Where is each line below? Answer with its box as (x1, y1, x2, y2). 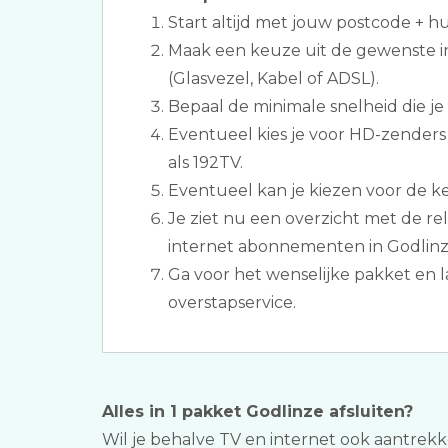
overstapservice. (168, 293, 296, 312)
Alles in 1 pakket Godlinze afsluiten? (102, 402, 413, 421)
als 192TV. (168, 153, 243, 172)
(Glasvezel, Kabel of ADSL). (168, 69, 379, 88)
